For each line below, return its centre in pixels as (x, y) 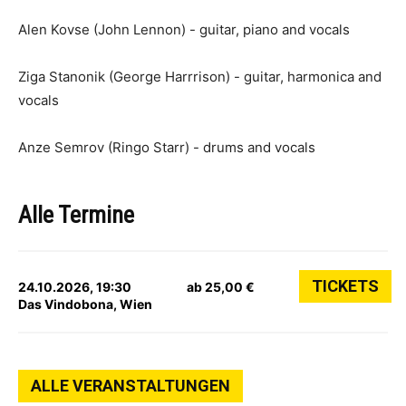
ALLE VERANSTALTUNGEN (130, 386)
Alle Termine (76, 215)
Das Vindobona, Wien (85, 304)
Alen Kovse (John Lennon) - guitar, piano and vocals (184, 29)
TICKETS (345, 286)
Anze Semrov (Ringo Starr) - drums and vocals (167, 147)
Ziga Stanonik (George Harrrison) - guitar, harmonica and (200, 77)
